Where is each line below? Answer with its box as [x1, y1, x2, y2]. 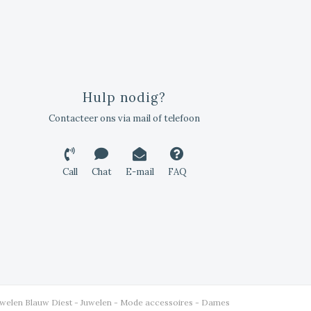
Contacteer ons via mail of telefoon [49, 112, 200, 125]
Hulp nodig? [82, 88, 167, 106]
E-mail [125, 166, 154, 178]
